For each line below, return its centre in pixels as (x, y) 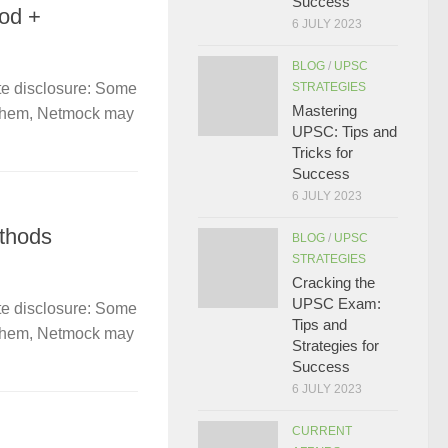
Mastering (324, 110)
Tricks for (322, 152)
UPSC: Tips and (344, 131)
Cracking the (333, 282)
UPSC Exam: (336, 303)
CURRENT (322, 431)
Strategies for (335, 345)
